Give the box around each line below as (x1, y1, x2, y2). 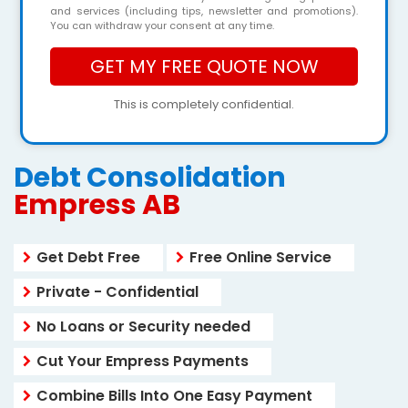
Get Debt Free (36, 247, 140, 268)
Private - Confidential (36, 281, 199, 302)
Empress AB (14, 186, 180, 224)
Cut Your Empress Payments (36, 351, 249, 372)
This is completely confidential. (114, 96, 294, 113)
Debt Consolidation (14, 158, 286, 197)
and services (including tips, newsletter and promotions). (50, 4, 358, 18)
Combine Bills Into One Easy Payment (36, 385, 312, 406)
